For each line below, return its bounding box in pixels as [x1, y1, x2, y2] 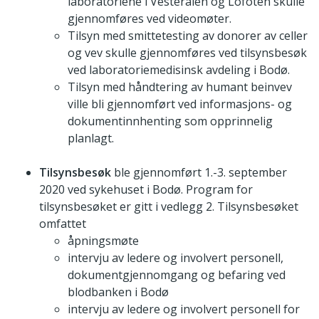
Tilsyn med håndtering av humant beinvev [68, 79, 292, 95]
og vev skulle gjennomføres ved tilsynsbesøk [68, 45, 307, 61]
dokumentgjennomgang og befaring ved [68, 267, 286, 283]
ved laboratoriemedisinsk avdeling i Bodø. [68, 62, 290, 78]
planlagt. [68, 130, 114, 147]
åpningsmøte [68, 233, 139, 249]
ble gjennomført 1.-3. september [114, 164, 287, 181]
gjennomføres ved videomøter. [68, 11, 231, 27]
